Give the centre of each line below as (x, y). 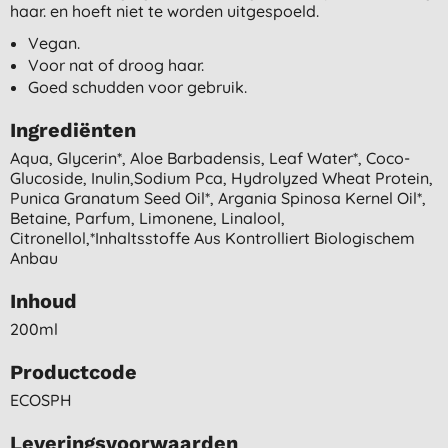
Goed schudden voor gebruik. (137, 86)
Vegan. (53, 42)
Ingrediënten (73, 129)
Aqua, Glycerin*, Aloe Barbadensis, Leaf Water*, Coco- (210, 157)
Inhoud (43, 300)
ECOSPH (41, 399)
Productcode (73, 371)
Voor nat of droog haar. (115, 64)
